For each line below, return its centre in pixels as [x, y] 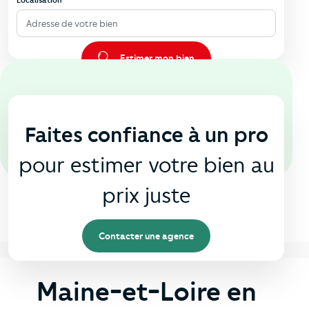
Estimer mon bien [157, 58]
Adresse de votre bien [72, 23]
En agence [171, 103]
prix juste [146, 196]
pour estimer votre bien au [146, 166]
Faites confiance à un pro [146, 135]
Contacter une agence [146, 236]
